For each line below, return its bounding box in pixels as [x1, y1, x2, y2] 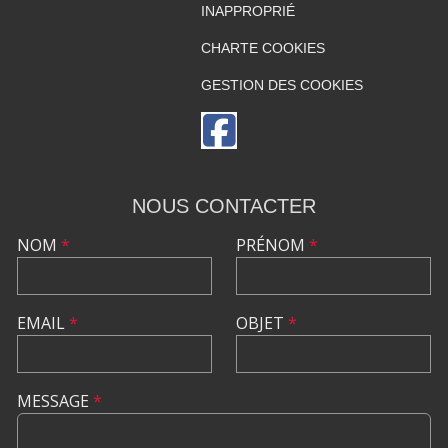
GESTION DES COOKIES [200, 76, 363, 93]
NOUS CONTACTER [132, 194, 316, 217]
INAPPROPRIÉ [200, 2, 295, 19]
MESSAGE [17, 389, 93, 412]
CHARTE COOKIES [200, 39, 325, 56]
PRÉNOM [236, 233, 309, 256]
